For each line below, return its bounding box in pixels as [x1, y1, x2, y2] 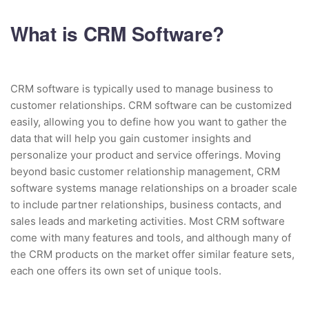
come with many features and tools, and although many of [10, 231, 291, 245]
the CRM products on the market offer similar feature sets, [10, 248, 295, 261]
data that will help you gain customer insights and [10, 132, 251, 146]
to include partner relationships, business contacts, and [10, 198, 281, 212]
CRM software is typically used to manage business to [10, 82, 273, 96]
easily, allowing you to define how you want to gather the [10, 115, 287, 129]
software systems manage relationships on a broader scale [10, 181, 297, 195]
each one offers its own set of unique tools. [10, 264, 221, 278]
